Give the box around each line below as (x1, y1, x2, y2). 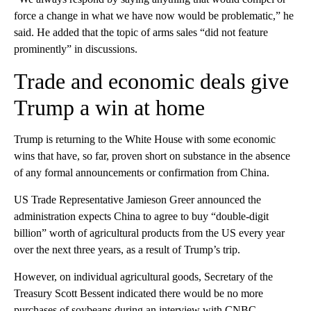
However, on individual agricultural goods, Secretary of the (14, 270, 273, 283)
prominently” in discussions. (14, 42, 137, 55)
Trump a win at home (14, 94, 205, 120)
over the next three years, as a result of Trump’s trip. (14, 243, 240, 255)
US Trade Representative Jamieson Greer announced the (14, 193, 261, 205)
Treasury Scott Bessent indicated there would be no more (14, 287, 263, 299)
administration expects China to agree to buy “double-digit (14, 210, 269, 222)
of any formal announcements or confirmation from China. (14, 166, 269, 178)
